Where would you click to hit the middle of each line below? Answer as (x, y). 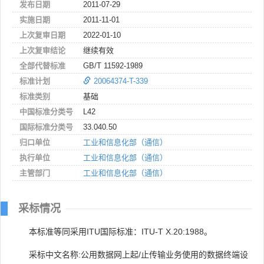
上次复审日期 (42, 35)
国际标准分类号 (46, 127)
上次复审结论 (42, 50)
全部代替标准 (42, 65)
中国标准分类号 (46, 111)
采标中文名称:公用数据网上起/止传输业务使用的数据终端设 (138, 254)
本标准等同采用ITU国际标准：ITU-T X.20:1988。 (121, 231)
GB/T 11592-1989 (113, 65)
